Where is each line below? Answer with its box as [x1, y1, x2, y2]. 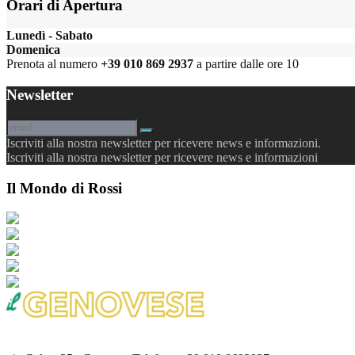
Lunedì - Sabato [6, 29, 93, 43]
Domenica [6, 43, 60, 57]
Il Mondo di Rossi [6, 179, 122, 197]
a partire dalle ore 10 [193, 57, 299, 71]
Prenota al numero [6, 57, 101, 71]
